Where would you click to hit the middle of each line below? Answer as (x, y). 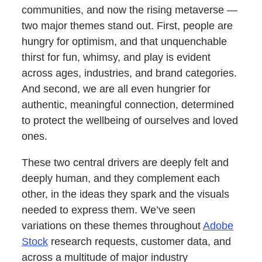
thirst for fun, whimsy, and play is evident (116, 57)
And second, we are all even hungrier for (116, 89)
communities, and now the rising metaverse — (130, 10)
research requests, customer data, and (140, 241)
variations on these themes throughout (113, 225)
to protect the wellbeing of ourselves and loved (130, 120)
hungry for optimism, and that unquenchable (125, 41)
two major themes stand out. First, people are (127, 25)
